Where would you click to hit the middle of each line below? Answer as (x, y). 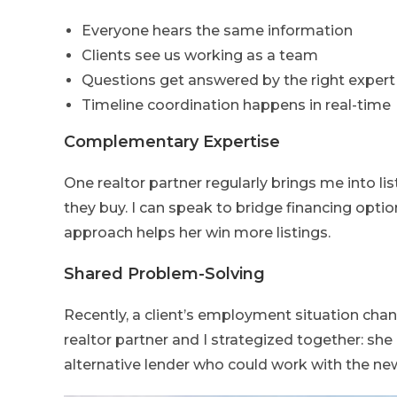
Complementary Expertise (172, 142)
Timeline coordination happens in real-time (236, 105)
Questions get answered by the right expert (238, 81)
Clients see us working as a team (200, 56)
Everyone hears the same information (217, 31)
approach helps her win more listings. (197, 233)
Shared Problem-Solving (164, 274)
